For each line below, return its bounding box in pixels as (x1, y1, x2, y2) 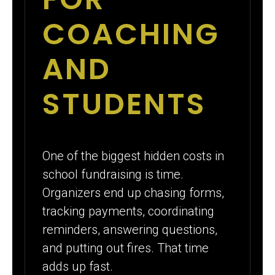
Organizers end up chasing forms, (42, 185, 225, 200)
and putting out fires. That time (42, 240, 209, 255)
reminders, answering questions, (42, 222, 218, 237)
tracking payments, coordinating (42, 203, 215, 219)
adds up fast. (42, 258, 114, 274)
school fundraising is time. (42, 166, 184, 182)
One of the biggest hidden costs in (42, 148, 225, 163)
